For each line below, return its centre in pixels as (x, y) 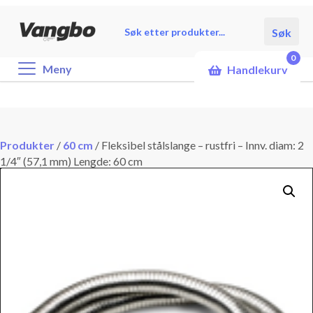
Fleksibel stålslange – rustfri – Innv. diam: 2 (203, 145)
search (129, 33)
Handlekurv (257, 70)
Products (135, 22)
